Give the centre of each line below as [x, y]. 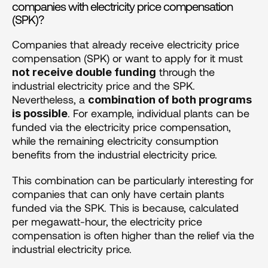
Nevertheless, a [50, 99]
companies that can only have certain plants [118, 194]
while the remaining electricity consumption [115, 140]
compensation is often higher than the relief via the [133, 235]
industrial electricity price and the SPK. [103, 85]
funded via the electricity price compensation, [121, 127]
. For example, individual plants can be [159, 113]
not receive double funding [84, 72]
